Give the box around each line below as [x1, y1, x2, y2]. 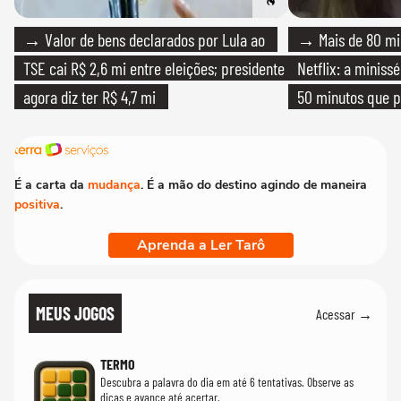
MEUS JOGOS [36, 303, 115, 325]
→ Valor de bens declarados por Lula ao [23, 29, 265, 51]
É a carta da [14, 176, 88, 194]
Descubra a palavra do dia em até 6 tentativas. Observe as [100, 374, 354, 390]
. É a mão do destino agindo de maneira [141, 176, 367, 194]
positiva [14, 196, 60, 214]
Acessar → [316, 304, 372, 322]
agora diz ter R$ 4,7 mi [23, 86, 156, 108]
